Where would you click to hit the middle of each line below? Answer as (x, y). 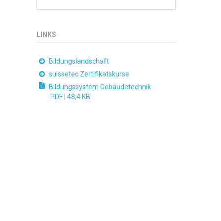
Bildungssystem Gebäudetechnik (100, 87)
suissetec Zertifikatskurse (89, 74)
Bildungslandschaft (79, 61)
